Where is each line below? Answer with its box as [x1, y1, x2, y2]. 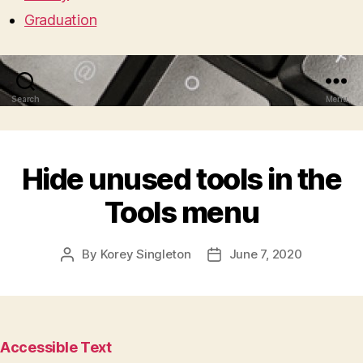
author [66, 265, 105, 281]
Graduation [24, 11, 97, 29]
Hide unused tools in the [21, 161, 342, 198]
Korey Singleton [100, 246, 191, 263]
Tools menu [104, 194, 259, 231]
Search [11, 94, 40, 105]
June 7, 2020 [228, 246, 302, 263]
